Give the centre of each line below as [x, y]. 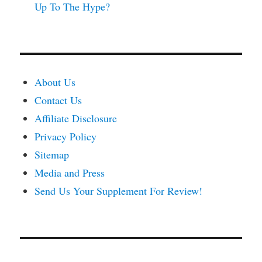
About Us [55, 82]
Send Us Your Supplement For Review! [119, 191]
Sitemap [52, 155]
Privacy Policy [66, 137]
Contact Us [58, 100]
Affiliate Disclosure [76, 118]
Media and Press [70, 173]
